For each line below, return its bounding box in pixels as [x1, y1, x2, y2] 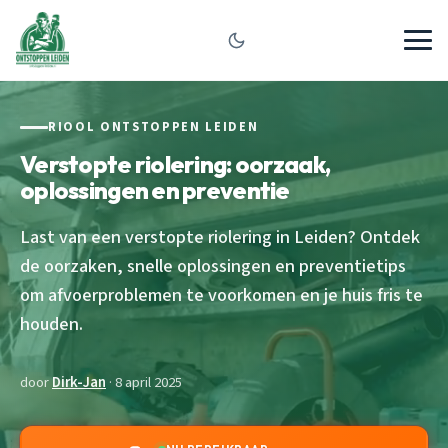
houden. [20, 310, 83, 337]
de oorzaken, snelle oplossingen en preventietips [20, 252, 406, 279]
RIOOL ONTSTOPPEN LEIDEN [48, 118, 259, 136]
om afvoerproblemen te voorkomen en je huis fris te [20, 281, 423, 308]
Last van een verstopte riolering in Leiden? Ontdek [20, 223, 420, 250]
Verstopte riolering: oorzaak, [20, 148, 331, 179]
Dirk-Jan [52, 371, 106, 393]
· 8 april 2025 [106, 371, 182, 393]
